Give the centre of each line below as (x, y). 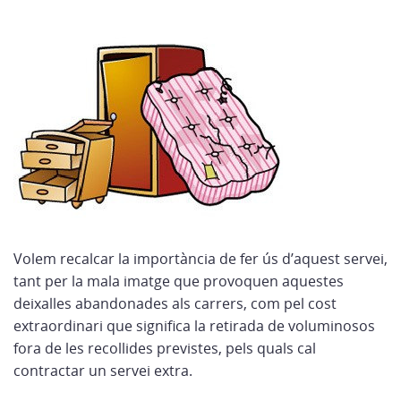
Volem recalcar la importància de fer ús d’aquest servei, (200, 259)
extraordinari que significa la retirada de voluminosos (194, 326)
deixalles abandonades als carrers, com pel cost (175, 303)
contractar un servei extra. (103, 371)
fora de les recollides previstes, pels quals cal (165, 348)
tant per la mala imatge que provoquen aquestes (179, 281)
